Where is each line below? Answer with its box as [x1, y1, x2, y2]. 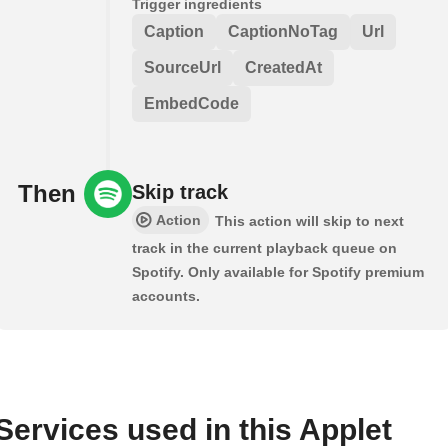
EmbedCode [144, 94, 239, 112]
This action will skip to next [215, 212, 404, 229]
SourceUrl [144, 58, 221, 76]
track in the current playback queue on [132, 239, 397, 256]
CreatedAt [245, 58, 322, 76]
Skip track [132, 180, 228, 203]
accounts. [132, 287, 200, 304]
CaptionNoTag [228, 22, 338, 40]
